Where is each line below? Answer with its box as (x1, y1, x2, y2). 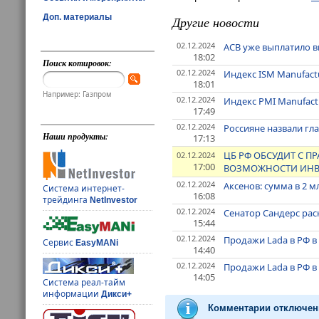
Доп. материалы (43, 11, 112, 22)
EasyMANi (75, 238, 119, 249)
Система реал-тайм (43, 276, 126, 289)
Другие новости (172, 14, 259, 31)
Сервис (43, 236, 76, 249)
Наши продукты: (43, 130, 109, 143)
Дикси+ (101, 289, 132, 300)
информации (43, 288, 102, 300)
